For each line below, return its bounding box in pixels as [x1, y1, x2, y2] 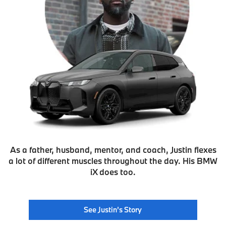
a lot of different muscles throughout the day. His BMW [9, 155, 217, 166]
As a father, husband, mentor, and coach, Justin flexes [10, 144, 216, 155]
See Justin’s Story [84, 205, 142, 215]
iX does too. [90, 166, 136, 178]
